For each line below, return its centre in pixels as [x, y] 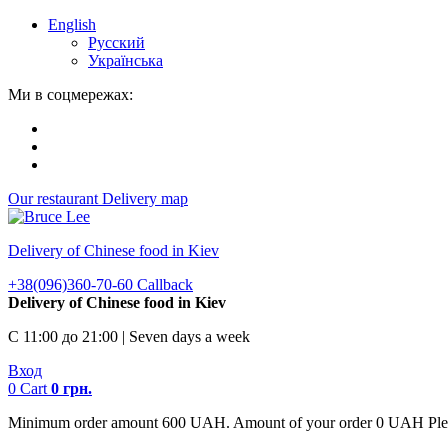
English [72, 24]
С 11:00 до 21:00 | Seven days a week [129, 336]
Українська [125, 60]
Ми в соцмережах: [70, 94]
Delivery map [145, 198]
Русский [116, 42]
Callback [165, 284]
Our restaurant [55, 198]
